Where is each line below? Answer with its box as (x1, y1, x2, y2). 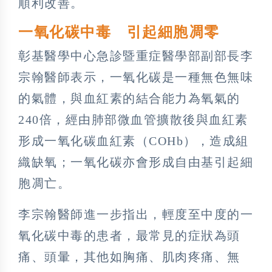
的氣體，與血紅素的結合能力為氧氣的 (18, 91, 240, 105)
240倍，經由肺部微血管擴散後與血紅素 (18, 112, 248, 126)
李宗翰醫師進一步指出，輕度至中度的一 (18, 207, 253, 221)
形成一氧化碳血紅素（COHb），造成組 (18, 134, 249, 148)
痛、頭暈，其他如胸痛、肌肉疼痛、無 (18, 250, 240, 263)
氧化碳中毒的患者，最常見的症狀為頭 (18, 228, 240, 242)
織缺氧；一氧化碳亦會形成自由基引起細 (18, 155, 253, 169)
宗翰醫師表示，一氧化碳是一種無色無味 (18, 70, 253, 84)
